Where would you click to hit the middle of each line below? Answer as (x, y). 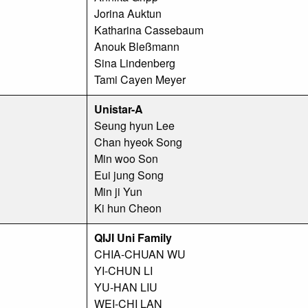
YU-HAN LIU (126, 287)
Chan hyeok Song (138, 142)
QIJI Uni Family (133, 237)
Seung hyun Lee (134, 125)
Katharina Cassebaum (149, 30)
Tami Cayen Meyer (140, 79)
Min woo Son (126, 158)
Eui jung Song (129, 175)
